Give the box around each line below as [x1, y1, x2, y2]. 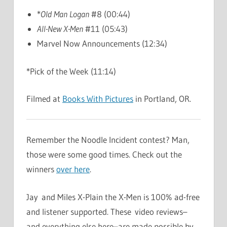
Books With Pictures [62, 93, 133, 104]
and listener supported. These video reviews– [26, 206, 187, 217]
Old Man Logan [41, 9, 90, 20]
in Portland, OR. [133, 93, 191, 104]
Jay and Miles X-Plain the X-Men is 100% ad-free [26, 191, 200, 202]
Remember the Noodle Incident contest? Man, [26, 134, 190, 145]
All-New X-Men [37, 23, 84, 34]
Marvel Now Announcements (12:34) [37, 38, 168, 49]
